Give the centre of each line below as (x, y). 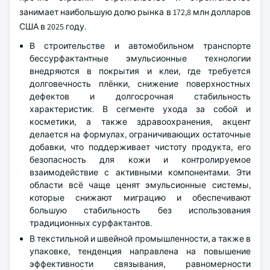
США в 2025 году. (53, 27)
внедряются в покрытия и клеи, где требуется (140, 71)
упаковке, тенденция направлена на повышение (140, 252)
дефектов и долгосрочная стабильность (140, 97)
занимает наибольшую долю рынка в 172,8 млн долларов (135, 12)
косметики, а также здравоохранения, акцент (140, 122)
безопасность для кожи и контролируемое (140, 160)
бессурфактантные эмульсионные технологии (140, 59)
